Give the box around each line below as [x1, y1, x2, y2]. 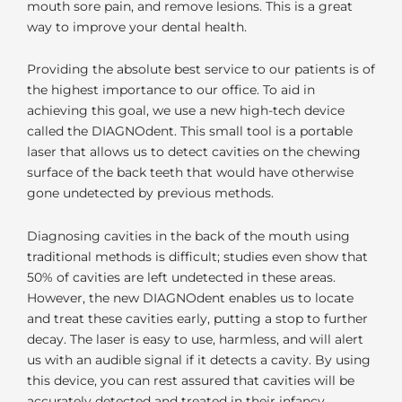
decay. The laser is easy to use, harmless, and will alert [27, 330, 363, 347]
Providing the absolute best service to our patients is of [27, 61, 375, 78]
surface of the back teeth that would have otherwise [27, 164, 354, 181]
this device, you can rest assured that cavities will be [27, 371, 354, 389]
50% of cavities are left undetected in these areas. [27, 268, 336, 285]
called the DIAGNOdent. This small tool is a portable [27, 123, 353, 140]
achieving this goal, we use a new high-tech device [27, 102, 345, 119]
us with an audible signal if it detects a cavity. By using [27, 351, 371, 368]
